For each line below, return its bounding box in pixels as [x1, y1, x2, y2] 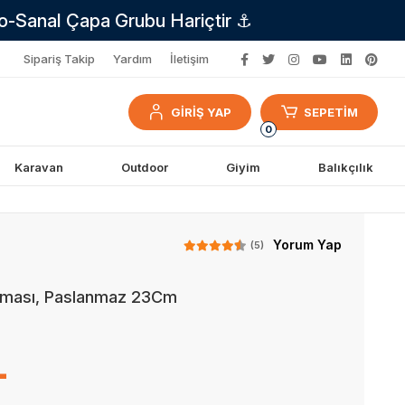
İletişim [169, 52, 209, 66]
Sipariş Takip [23, 52, 95, 66]
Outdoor [120, 159, 168, 174]
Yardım [112, 52, 152, 66]
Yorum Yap [272, 237, 342, 252]
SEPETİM [303, 104, 358, 119]
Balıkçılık [317, 159, 373, 174]
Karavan [14, 159, 63, 174]
